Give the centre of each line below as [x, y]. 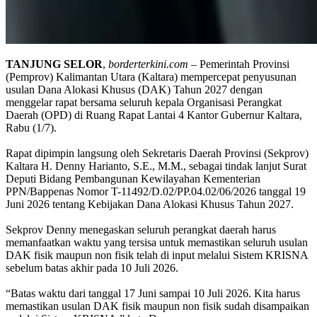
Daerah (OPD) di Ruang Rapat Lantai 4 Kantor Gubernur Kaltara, [154, 115]
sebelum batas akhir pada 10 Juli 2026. [92, 267]
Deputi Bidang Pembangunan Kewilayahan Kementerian [133, 178]
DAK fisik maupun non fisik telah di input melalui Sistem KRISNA [157, 255]
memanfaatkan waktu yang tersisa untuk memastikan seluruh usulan [157, 242]
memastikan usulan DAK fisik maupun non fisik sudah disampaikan [157, 306]
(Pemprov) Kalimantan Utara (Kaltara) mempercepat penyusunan [151, 76]
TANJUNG [33, 64]
